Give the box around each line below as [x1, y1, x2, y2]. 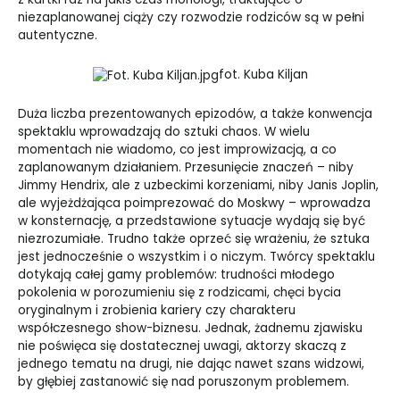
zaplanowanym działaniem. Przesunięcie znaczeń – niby [18, 159, 354, 177]
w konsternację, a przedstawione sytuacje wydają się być [18, 212, 365, 230]
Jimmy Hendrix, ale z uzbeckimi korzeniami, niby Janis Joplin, [18, 177, 379, 195]
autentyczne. [18, 27, 97, 45]
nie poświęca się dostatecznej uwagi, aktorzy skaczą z [18, 337, 346, 355]
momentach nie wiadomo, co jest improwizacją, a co [18, 141, 337, 159]
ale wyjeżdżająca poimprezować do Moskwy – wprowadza [18, 195, 371, 212]
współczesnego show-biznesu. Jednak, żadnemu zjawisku [18, 320, 362, 337]
